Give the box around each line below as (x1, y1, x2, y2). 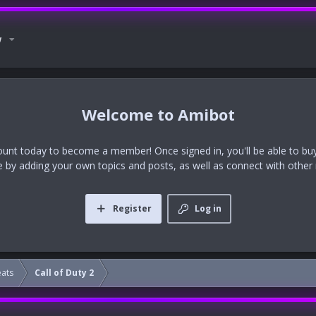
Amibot (177, 104, 235, 125)
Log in (194, 202, 221, 214)
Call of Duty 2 (35, 267, 94, 279)
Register (112, 202, 152, 214)
